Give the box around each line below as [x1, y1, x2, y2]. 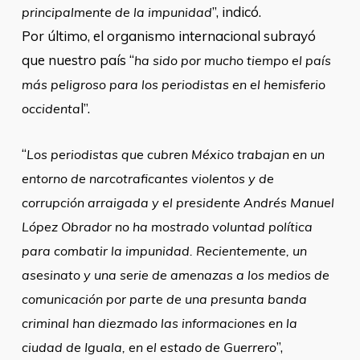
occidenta [21, 100, 80, 117]
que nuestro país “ [21, 51, 134, 68]
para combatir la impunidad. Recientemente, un [21, 243, 307, 259]
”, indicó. [211, 3, 261, 20]
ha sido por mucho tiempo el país [133, 52, 331, 68]
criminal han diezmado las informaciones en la [21, 315, 297, 331]
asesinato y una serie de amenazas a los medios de [21, 267, 329, 283]
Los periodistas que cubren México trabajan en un [26, 146, 325, 162]
